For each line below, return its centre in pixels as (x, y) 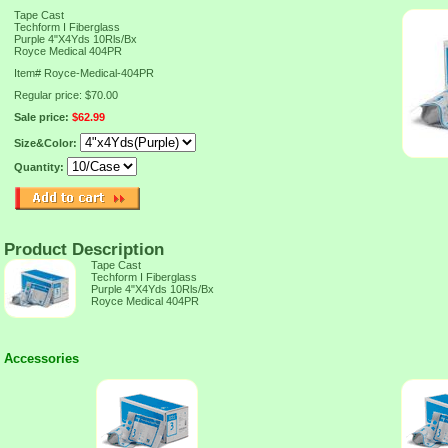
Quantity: (40, 167)
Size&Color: (47, 143)
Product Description (84, 249)
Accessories (41, 358)
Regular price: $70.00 (66, 95)
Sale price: (43, 117)
